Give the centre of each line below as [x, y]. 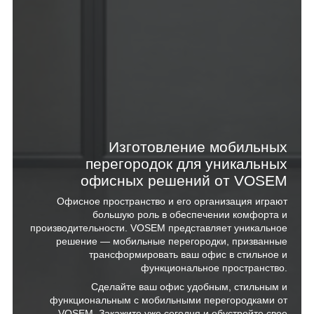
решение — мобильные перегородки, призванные [172, 241]
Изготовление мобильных [198, 147]
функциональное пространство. [214, 268]
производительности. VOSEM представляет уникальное [159, 228]
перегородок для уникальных [186, 164]
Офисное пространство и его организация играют [172, 202]
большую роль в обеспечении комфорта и [190, 215]
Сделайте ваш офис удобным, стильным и [189, 287]
